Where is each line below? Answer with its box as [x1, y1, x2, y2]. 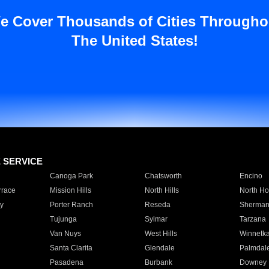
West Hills [144, 229, 177, 238]
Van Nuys [49, 229, 81, 238]
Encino [239, 172, 262, 180]
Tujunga [49, 215, 77, 223]
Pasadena [49, 258, 83, 267]
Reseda [144, 201, 171, 209]
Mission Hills [49, 186, 91, 195]
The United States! [71, 32, 198, 49]
